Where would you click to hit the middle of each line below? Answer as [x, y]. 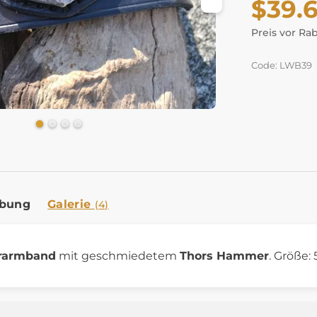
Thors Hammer [224, 255]
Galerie [71, 204]
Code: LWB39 [282, 65]
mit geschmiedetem [118, 255]
